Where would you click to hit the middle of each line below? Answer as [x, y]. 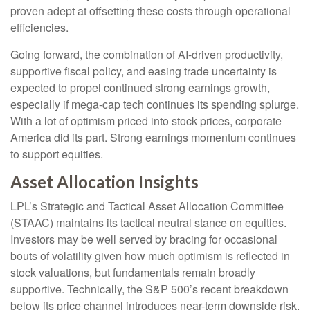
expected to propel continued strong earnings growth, [140, 88]
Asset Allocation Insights [104, 182]
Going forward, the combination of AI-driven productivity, [147, 54]
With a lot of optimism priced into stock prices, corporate [146, 121]
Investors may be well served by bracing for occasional [144, 239]
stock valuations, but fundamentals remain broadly [133, 272]
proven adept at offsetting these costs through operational [151, 11]
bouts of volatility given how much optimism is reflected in [150, 256]
